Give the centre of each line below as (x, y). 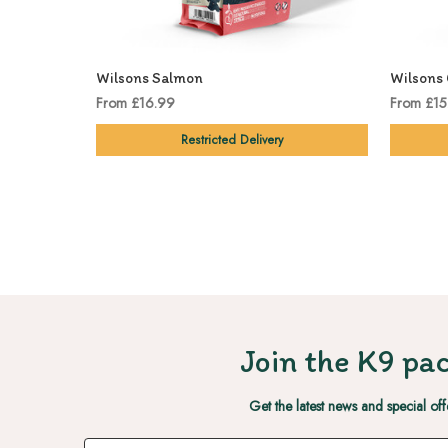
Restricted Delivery (231, 140)
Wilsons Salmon (149, 78)
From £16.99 (135, 103)
